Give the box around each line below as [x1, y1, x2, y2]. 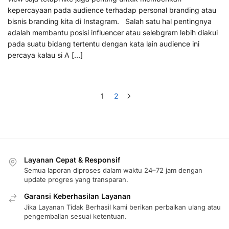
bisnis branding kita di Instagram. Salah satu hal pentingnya [8, 17, 212, 26]
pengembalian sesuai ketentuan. [24, 212, 127, 220]
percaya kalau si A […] [8, 51, 83, 60]
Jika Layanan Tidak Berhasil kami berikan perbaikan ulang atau [24, 202, 221, 211]
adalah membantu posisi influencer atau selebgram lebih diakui [8, 28, 218, 37]
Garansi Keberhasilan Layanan [24, 192, 131, 201]
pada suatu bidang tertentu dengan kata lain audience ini [8, 39, 199, 49]
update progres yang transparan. [24, 175, 128, 184]
